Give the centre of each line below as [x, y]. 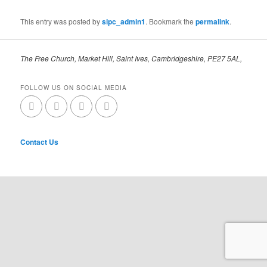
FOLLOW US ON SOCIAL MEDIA [74, 87]
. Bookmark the [171, 21]
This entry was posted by [61, 21]
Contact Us [40, 142]
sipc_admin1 [124, 22]
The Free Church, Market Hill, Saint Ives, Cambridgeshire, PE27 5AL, [131, 58]
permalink [213, 22]
